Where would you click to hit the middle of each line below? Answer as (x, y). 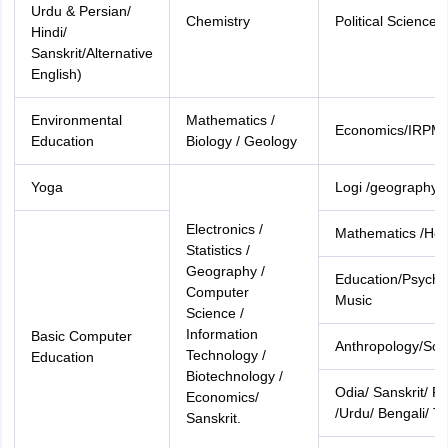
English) (56, 74)
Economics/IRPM (388, 130)
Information (221, 334)
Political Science (385, 21)
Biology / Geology (241, 141)
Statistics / (217, 250)
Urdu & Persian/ (80, 11)
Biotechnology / (234, 376)
